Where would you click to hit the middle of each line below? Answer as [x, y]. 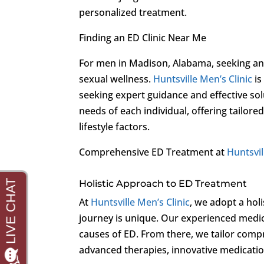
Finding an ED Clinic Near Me [143, 37]
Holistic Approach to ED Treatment [163, 183]
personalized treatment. [133, 12]
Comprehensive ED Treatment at [153, 152]
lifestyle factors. [115, 126]
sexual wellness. [116, 79]
